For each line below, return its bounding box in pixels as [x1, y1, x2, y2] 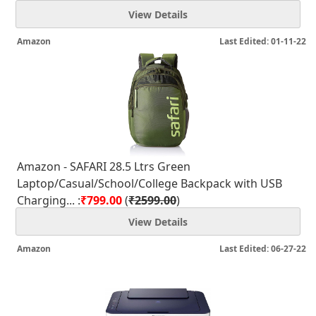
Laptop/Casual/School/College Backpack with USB [17, 176, 282, 191]
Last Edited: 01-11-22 [219, 35, 306, 47]
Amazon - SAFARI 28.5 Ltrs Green [17, 159, 190, 174]
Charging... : [17, 193, 80, 208]
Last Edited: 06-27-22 [219, 243, 306, 255]
